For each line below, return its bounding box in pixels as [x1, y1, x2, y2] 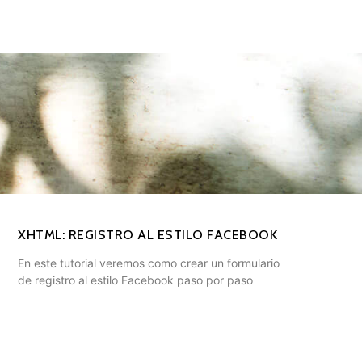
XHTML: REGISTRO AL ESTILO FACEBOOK [18, 227, 277, 243]
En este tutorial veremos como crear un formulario [18, 256, 280, 271]
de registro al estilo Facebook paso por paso [18, 273, 253, 288]
